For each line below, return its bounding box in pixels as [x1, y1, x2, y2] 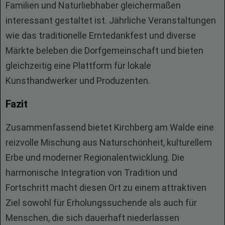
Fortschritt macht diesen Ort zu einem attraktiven [6, 182, 206, 193]
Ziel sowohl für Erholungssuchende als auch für [6, 197, 197, 208]
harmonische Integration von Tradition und [6, 167, 177, 178]
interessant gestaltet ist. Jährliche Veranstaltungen [6, 15, 216, 26]
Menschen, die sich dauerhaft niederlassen [6, 212, 179, 223]
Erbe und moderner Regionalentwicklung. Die [6, 152, 184, 163]
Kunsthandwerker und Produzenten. [6, 75, 150, 86]
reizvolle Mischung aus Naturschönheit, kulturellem [6, 137, 212, 148]
